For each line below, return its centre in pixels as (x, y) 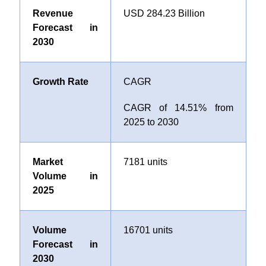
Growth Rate (60, 82)
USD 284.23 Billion (164, 13)
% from (216, 108)
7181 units (145, 162)
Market (47, 162)
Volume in (65, 176)
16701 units (148, 230)
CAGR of (149, 108)
